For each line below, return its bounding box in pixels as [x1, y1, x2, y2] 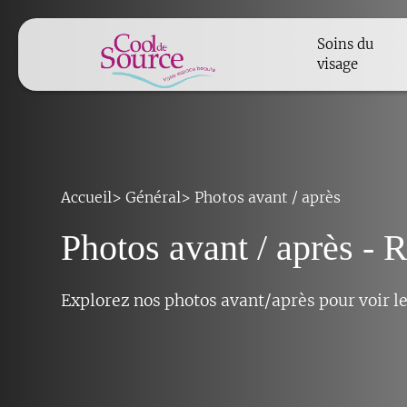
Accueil [61, 188, 113, 206]
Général [125, 188, 182, 206]
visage [317, 55, 359, 73]
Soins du [317, 35, 374, 53]
